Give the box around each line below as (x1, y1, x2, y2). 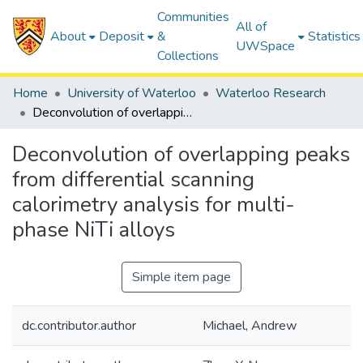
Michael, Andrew (203, 317, 297, 335)
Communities (157, 8, 230, 26)
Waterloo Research (216, 84, 326, 102)
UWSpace (236, 37, 296, 55)
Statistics (308, 28, 361, 45)
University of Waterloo (67, 84, 196, 102)
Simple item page (132, 268, 231, 286)
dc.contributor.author (22, 317, 136, 335)
